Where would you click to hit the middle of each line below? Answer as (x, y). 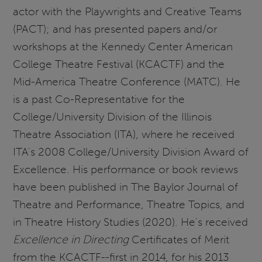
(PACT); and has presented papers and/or (115, 29)
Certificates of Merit (179, 239)
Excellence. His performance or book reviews (126, 169)
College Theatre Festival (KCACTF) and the (119, 64)
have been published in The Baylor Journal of (126, 187)
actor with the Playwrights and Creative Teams (127, 11)
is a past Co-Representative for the (99, 99)
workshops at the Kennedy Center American (123, 46)
